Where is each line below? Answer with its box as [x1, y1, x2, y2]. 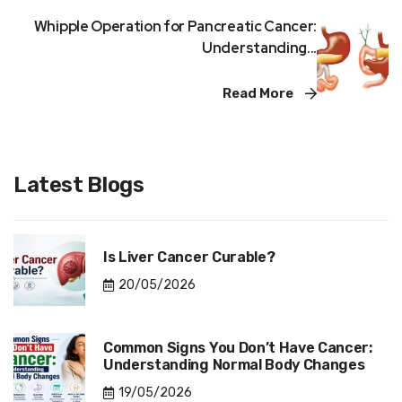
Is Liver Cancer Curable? [103, 249, 275, 267]
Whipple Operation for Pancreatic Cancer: [33, 17, 317, 37]
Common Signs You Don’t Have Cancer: [103, 338, 372, 356]
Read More [223, 85, 296, 102]
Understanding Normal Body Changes [103, 355, 365, 373]
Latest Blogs [13, 172, 144, 198]
